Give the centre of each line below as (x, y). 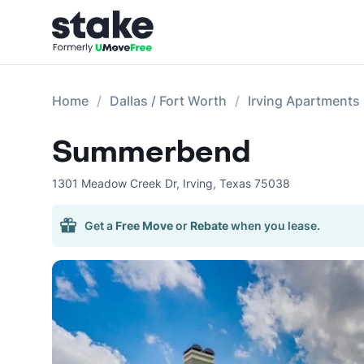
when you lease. (275, 225)
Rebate (209, 225)
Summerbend (151, 152)
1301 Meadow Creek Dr (114, 183)
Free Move (144, 225)
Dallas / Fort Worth (168, 101)
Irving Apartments (304, 101)
